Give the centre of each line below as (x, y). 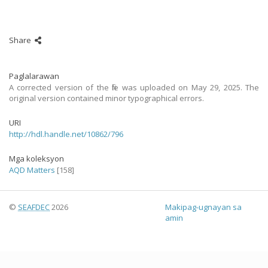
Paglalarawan (34, 76)
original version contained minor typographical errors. (106, 98)
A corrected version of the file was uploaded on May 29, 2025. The (134, 87)
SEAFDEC (34, 207)
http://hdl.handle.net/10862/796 (66, 134)
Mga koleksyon (36, 159)
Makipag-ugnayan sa (204, 207)
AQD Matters (32, 170)
